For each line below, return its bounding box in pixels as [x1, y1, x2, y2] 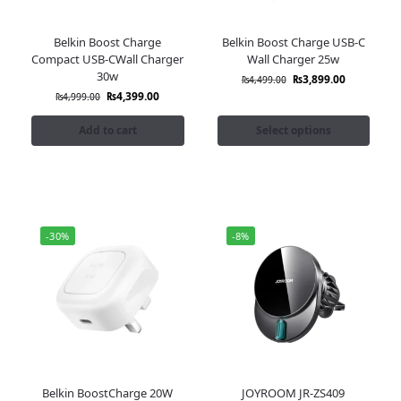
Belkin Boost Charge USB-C [221, 34, 365, 51]
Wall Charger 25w [247, 51, 340, 68]
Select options [255, 123, 331, 139]
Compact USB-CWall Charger [31, 51, 184, 68]
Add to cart [78, 123, 137, 139]
